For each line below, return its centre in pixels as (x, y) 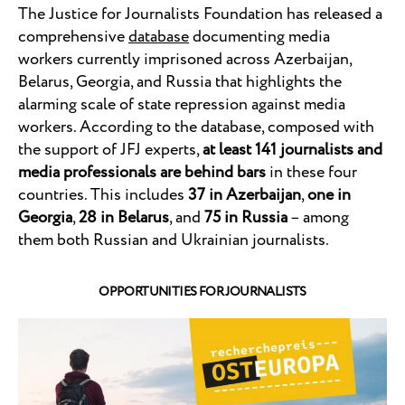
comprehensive (73, 37)
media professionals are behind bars (142, 172)
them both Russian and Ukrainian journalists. (174, 240)
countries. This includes (103, 195)
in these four (311, 172)
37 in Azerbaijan (245, 195)
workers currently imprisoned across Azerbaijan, (185, 59)
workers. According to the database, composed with (196, 127)
